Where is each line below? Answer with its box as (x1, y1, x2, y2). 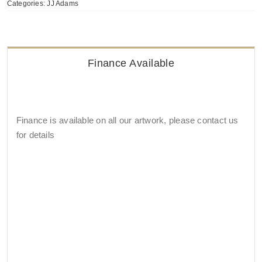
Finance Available (87, 57, 175, 69)
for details (16, 130, 55, 140)
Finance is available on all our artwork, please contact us (16, 115, 239, 125)
